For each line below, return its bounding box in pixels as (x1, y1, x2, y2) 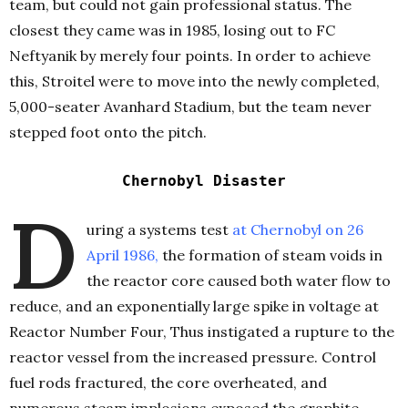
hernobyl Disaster (131, 172, 295, 190)
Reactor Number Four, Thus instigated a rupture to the (9, 322, 394, 342)
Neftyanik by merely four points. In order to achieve (9, 46, 371, 66)
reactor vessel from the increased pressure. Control (9, 348, 376, 367)
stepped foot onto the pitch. (9, 123, 207, 142)
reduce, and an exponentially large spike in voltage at (9, 297, 379, 316)
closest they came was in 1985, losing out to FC (9, 21, 335, 40)
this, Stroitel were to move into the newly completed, (9, 72, 380, 91)
